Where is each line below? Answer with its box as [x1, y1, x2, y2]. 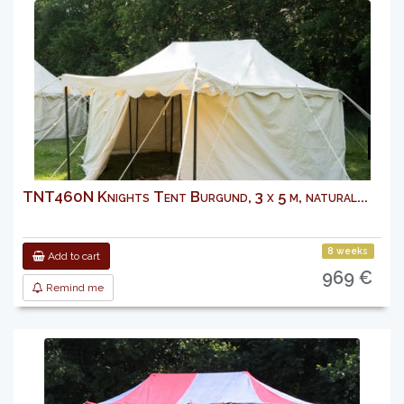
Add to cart [45, 250, 100, 262]
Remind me [43, 281, 104, 294]
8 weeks [327, 245, 369, 256]
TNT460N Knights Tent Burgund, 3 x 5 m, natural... [23, 188, 368, 206]
